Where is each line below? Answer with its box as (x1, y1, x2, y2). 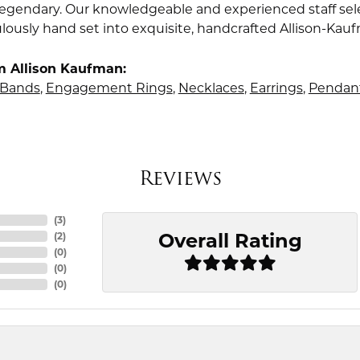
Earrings (249, 80, 303, 96)
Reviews (138, 163, 222, 193)
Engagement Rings (45, 80, 173, 96)
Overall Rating (157, 229, 302, 253)
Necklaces (178, 80, 244, 96)
